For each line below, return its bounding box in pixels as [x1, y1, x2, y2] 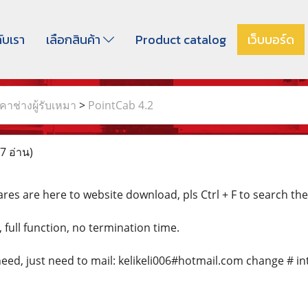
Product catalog [135, 30, 226, 49]
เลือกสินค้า [46, 30, 103, 49]
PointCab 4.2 [88, 98, 153, 113]
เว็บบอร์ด [247, 30, 294, 49]
